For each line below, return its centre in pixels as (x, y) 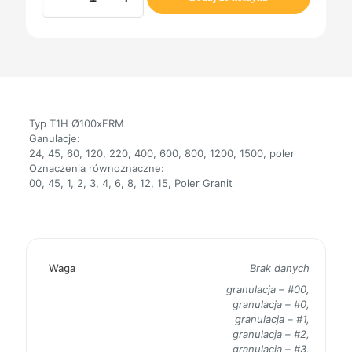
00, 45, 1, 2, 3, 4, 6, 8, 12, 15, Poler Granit (130, 183)
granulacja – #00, (268, 289)
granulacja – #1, (272, 319)
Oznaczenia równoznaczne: (96, 168)
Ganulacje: (54, 138)
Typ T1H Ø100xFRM (76, 123)
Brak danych (280, 268)
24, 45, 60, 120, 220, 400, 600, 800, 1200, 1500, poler (161, 153)
